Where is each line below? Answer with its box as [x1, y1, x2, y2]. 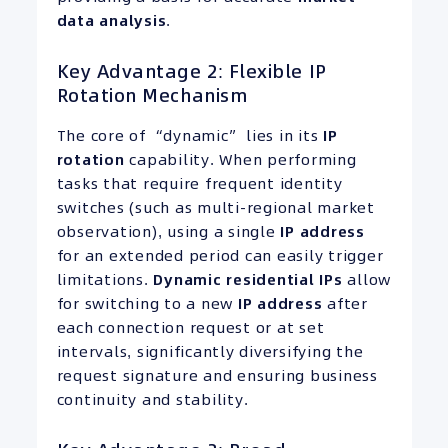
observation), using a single [56, 220, 281, 242]
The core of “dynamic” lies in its [56, 124, 323, 146]
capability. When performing [124, 148, 357, 170]
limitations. [56, 268, 154, 290]
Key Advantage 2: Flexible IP [56, 59, 327, 85]
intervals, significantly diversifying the [56, 340, 364, 362]
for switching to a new [56, 292, 238, 314]
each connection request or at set [56, 316, 325, 338]
